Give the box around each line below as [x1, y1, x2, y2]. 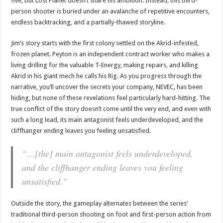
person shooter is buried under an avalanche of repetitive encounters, [11, 7, 210, 15]
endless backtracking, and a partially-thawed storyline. [11, 18, 166, 26]
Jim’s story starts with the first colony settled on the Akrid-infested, [11, 39, 199, 47]
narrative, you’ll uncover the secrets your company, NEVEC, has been [11, 83, 203, 91]
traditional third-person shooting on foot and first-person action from [11, 210, 212, 218]
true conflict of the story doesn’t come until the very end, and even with [11, 105, 212, 112]
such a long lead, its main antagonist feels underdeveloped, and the [11, 115, 204, 123]
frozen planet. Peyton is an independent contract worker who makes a [11, 50, 210, 58]
